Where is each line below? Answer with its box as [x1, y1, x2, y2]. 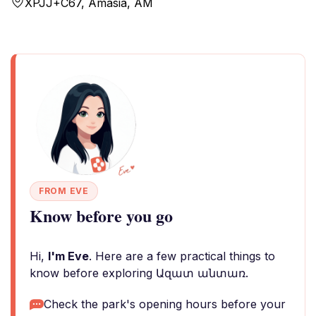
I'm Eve [48, 249, 89, 263]
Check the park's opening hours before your [44, 297, 286, 311]
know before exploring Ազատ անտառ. [30, 266, 248, 280]
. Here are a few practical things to [89, 249, 275, 263]
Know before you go [30, 203, 173, 228]
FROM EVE [39, 186, 89, 196]
